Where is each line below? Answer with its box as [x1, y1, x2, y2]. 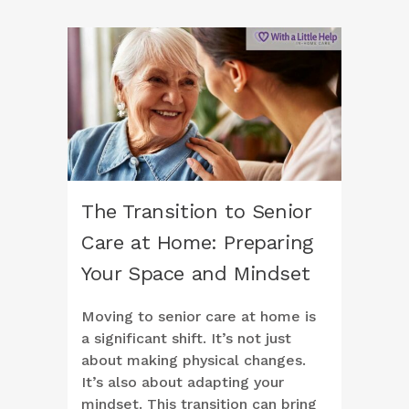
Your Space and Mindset [81, 262, 310, 286]
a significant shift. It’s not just [81, 330, 291, 348]
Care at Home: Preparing [81, 231, 313, 255]
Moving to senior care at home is [81, 308, 316, 326]
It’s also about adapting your [81, 373, 284, 392]
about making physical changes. [81, 351, 306, 370]
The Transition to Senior [81, 200, 311, 224]
